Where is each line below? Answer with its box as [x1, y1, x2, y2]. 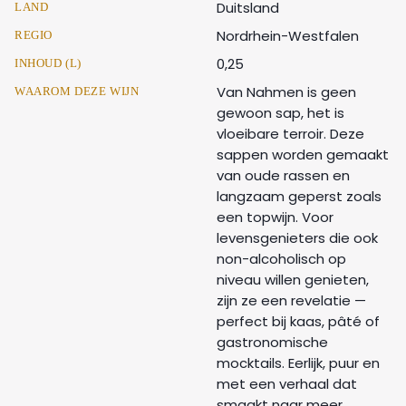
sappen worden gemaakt [217, 144, 389, 164]
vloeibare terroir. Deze [217, 123, 364, 143]
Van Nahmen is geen [217, 82, 356, 101]
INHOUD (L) [14, 55, 82, 70]
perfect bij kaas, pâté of [217, 311, 380, 331]
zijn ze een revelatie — [217, 290, 366, 310]
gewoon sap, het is [217, 102, 344, 122]
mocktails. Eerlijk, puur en [217, 353, 380, 372]
